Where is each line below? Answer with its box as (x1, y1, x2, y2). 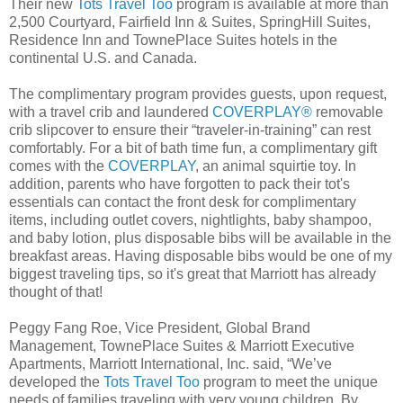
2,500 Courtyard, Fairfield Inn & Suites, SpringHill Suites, (9, 14, 371, 31)
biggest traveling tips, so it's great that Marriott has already (9, 266, 376, 282)
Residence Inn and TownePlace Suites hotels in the (9, 32, 337, 49)
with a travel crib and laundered (9, 104, 212, 121)
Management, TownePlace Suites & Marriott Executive (9, 338, 354, 354)
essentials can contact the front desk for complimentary (9, 194, 356, 210)
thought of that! (9, 284, 103, 300)
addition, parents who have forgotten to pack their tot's (9, 176, 350, 193)
